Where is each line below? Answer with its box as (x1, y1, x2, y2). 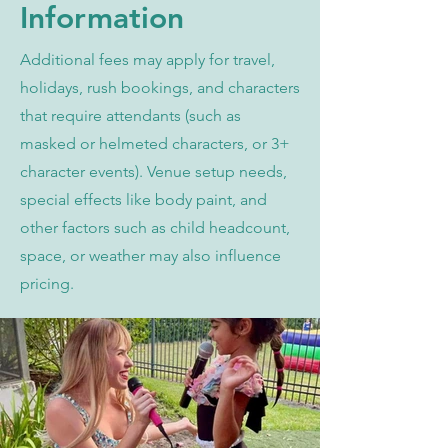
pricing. (20, 274, 74, 293)
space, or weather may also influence (20, 246, 281, 265)
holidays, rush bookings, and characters (20, 78, 300, 97)
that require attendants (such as (20, 106, 241, 125)
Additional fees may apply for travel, (20, 50, 275, 69)
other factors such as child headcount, (20, 218, 290, 237)
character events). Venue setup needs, (20, 162, 287, 181)
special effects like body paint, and (20, 190, 267, 209)
